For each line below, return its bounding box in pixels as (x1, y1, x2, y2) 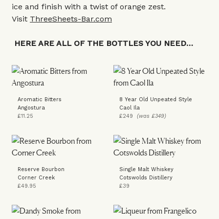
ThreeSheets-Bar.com (30, 14, 112, 23)
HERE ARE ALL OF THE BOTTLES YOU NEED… (14, 39, 193, 48)
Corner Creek (18, 175, 55, 181)
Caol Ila (119, 105, 140, 111)
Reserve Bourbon (18, 166, 65, 173)
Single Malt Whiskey (119, 166, 174, 173)
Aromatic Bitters (18, 96, 62, 103)
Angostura (18, 105, 45, 111)
